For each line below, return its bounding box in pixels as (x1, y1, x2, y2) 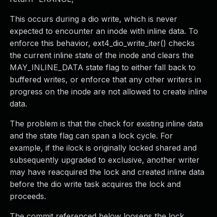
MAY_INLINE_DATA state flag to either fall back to (10, 62, 196, 72)
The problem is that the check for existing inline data (10, 119, 203, 128)
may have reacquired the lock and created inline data (10, 167, 204, 177)
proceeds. (10, 191, 46, 201)
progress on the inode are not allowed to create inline (10, 87, 207, 96)
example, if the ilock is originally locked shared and (10, 143, 197, 153)
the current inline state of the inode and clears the (10, 50, 194, 60)
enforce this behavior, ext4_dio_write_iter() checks (10, 38, 195, 48)
